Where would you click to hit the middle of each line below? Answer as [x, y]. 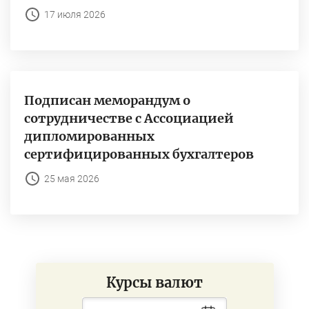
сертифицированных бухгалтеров [139, 154]
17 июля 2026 [75, 15]
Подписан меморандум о [107, 101]
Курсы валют [154, 283]
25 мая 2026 [72, 179]
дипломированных [89, 137]
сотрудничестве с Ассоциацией [129, 119]
